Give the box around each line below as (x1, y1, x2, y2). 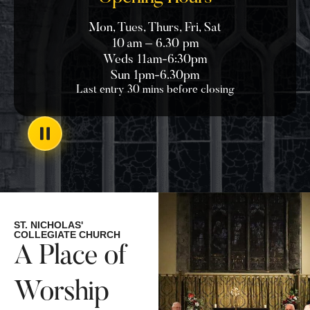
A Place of (14, 244, 126, 272)
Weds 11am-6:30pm (103, 54, 207, 67)
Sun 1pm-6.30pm (111, 70, 199, 83)
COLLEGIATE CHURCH (14, 229, 120, 241)
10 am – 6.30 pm (111, 38, 199, 51)
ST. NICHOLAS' (14, 219, 83, 231)
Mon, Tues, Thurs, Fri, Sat (89, 22, 221, 35)
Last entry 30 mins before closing (75, 84, 235, 96)
